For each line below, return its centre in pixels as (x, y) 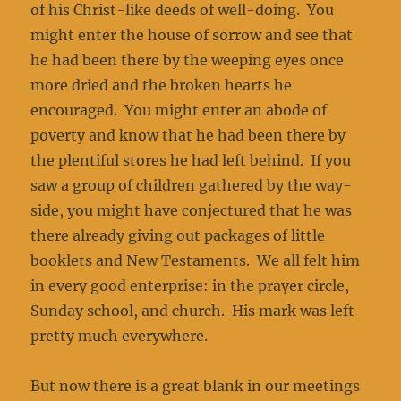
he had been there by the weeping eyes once (188, 60)
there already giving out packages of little (178, 236)
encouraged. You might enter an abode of (179, 111)
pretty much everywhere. (119, 336)
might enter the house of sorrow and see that (192, 35)
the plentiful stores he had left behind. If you (191, 161)
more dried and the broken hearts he (162, 85)
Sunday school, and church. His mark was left (193, 311)
